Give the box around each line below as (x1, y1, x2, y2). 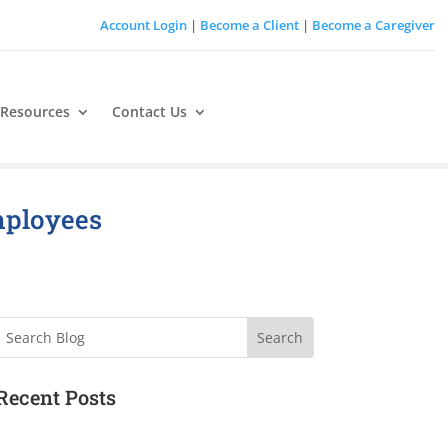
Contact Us (111, 102, 187, 121)
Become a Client (199, 16, 299, 34)
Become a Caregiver (311, 16, 435, 34)
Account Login (99, 16, 187, 34)
